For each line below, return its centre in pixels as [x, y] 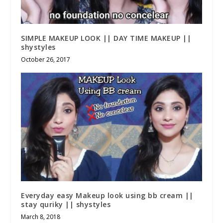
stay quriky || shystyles [66, 205]
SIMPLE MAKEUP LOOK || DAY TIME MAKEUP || [106, 38]
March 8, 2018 [41, 217]
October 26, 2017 [46, 60]
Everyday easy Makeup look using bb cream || [107, 196]
